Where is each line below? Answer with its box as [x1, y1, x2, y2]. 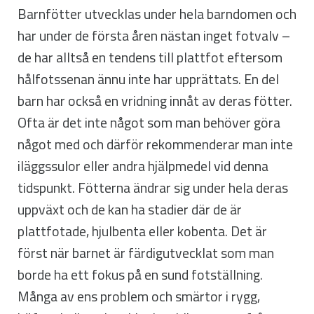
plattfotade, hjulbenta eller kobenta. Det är [18, 220, 267, 242]
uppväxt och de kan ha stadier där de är [18, 198, 242, 220]
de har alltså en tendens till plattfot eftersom [18, 46, 282, 68]
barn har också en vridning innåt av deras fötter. [18, 90, 292, 111]
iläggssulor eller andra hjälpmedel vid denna [18, 155, 268, 177]
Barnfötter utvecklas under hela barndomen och [18, 3, 296, 25]
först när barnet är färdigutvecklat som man [18, 242, 274, 264]
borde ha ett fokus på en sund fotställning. [18, 264, 263, 285]
